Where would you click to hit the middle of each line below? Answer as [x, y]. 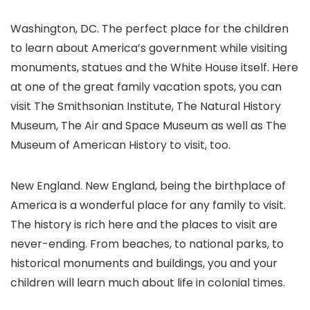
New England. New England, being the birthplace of [148, 186]
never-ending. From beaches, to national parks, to [147, 244]
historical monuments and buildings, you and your [144, 264]
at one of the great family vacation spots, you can [146, 87]
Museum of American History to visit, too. [120, 145]
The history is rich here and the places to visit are [144, 225]
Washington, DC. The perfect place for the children [149, 29]
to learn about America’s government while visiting [149, 48]
